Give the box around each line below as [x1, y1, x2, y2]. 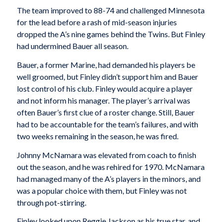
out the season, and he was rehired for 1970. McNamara [16, 162, 205, 171]
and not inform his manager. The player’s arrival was [16, 95, 190, 105]
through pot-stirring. [16, 197, 86, 207]
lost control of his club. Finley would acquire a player [16, 83, 193, 93]
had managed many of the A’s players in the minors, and [16, 173, 201, 183]
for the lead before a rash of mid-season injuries [16, 17, 177, 27]
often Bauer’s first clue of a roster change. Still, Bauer [16, 107, 195, 117]
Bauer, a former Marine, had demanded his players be [16, 59, 195, 69]
